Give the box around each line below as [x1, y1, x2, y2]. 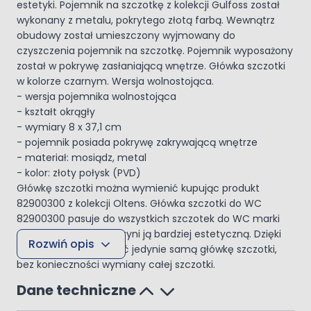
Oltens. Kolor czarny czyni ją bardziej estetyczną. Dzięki [17, 227, 281, 241]
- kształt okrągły [17, 105, 95, 119]
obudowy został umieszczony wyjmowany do [17, 28, 235, 42]
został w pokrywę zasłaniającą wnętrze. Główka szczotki [17, 59, 285, 73]
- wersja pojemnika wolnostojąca [17, 90, 176, 103]
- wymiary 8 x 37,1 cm [17, 120, 121, 134]
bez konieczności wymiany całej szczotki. [17, 258, 215, 271]
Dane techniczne [17, 280, 136, 300]
